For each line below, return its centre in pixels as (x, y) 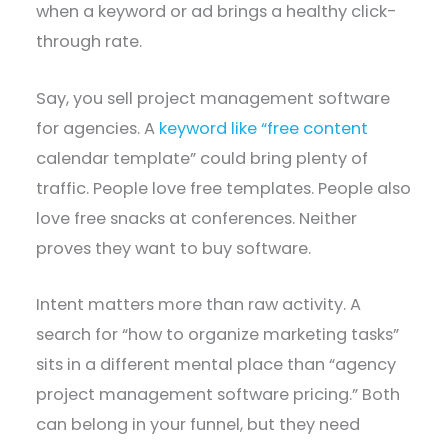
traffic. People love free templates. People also (224, 188)
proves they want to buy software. (174, 248)
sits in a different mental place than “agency (216, 364)
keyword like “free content (264, 128)
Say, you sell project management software (213, 98)
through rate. (89, 42)
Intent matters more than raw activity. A (199, 304)
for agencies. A (98, 128)
